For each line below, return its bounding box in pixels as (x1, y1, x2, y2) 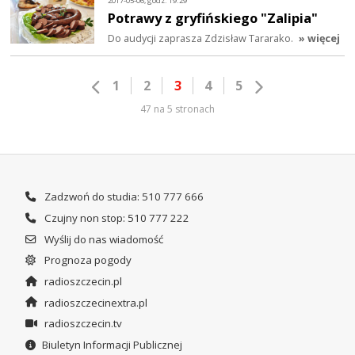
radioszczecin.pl (41, 273, 122, 288)
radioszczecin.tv (41, 316, 122, 331)
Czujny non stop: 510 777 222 (41, 210, 189, 225)
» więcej (299, 30, 341, 45)
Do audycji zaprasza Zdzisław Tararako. (108, 30, 294, 45)
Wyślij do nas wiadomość (41, 231, 163, 246)
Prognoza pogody (41, 253, 132, 268)
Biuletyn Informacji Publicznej (41, 337, 182, 352)
